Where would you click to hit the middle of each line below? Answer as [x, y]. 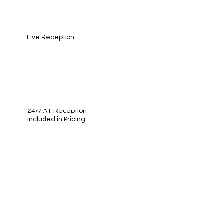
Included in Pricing [56, 120]
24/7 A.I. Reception [57, 111]
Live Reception [51, 37]
